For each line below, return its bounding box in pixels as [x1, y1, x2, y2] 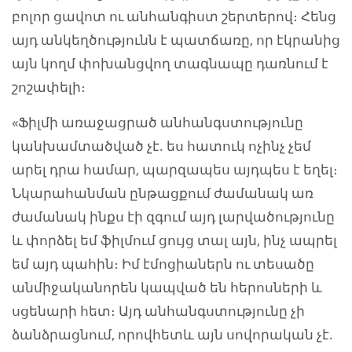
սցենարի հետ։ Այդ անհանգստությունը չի [12, 302, 305, 321]
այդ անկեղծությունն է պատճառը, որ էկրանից [12, 31, 340, 49]
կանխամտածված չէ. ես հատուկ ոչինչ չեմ [12, 137, 311, 156]
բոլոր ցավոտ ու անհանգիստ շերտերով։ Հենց [12, 7, 336, 26]
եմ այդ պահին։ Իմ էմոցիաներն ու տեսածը [12, 255, 314, 273]
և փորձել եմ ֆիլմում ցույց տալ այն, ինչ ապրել [12, 231, 337, 250]
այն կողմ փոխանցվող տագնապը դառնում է [12, 54, 328, 73]
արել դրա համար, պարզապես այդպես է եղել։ [12, 160, 338, 179]
